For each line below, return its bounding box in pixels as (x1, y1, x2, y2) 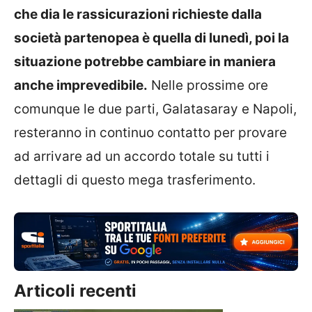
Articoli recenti (14, 281, 136, 302)
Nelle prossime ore (148, 77, 268, 93)
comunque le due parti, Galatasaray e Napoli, (14, 101, 297, 117)
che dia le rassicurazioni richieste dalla (14, 6, 262, 22)
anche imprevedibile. (14, 77, 148, 93)
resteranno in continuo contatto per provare (14, 125, 287, 141)
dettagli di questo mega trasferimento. (14, 172, 256, 188)
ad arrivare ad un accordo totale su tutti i (14, 148, 270, 164)
